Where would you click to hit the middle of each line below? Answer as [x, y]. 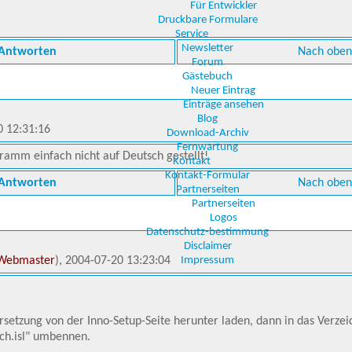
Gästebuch [207, 77]
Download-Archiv [207, 133]
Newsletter [207, 48]
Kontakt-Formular [207, 176]
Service [192, 34]
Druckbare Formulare [207, 20]
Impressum [207, 260]
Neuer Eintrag [223, 91]
